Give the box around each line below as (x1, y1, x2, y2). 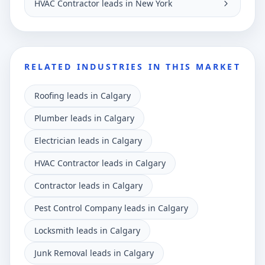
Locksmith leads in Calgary (34, 225, 140, 236)
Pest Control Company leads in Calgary (34, 202, 188, 214)
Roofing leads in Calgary (34, 90, 131, 101)
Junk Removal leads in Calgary (34, 247, 154, 258)
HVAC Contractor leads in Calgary (34, 157, 166, 169)
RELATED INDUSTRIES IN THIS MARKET (24, 61, 241, 72)
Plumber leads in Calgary (34, 112, 134, 124)
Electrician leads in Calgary (34, 135, 142, 146)
